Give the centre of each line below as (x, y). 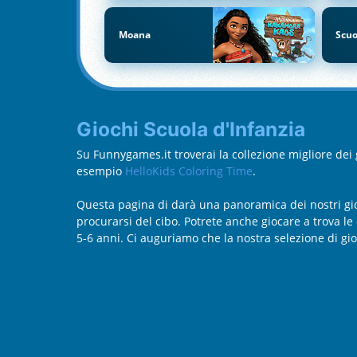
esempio (101, 171)
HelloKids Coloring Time (189, 171)
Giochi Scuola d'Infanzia (199, 129)
